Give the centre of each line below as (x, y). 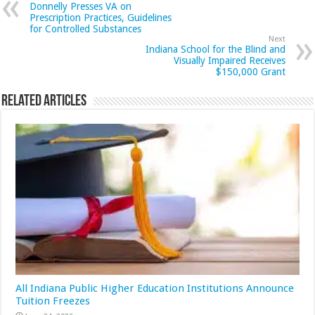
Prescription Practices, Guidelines (101, 18)
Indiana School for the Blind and (215, 50)
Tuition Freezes (53, 301)
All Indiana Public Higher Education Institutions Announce (155, 289)
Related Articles (44, 102)
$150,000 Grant (250, 72)
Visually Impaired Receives (229, 61)
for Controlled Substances (86, 29)
